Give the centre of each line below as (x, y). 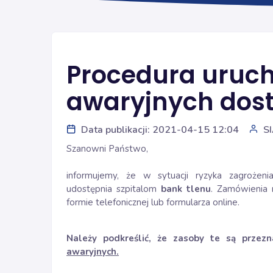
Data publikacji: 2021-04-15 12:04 (160, 130)
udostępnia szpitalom (114, 189)
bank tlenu (186, 189)
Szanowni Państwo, (107, 149)
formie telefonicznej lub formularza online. (153, 202)
